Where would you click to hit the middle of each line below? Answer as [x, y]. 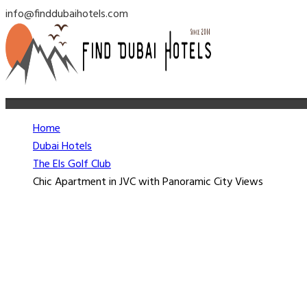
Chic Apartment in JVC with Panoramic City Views [148, 182]
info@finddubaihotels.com [67, 14]
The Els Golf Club [72, 164]
